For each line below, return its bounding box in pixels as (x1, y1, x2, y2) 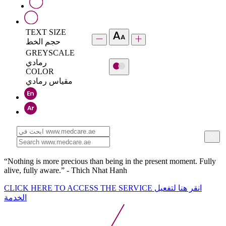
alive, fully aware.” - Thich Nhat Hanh (4, 165, 127, 175)
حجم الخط (26, 37, 61, 46)
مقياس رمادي (26, 76, 73, 85)
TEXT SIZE (26, 27, 66, 36)
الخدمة (4, 193, 27, 202)
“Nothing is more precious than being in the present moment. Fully (4, 156, 216, 165)
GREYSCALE (26, 48, 75, 57)
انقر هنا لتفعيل (154, 183, 202, 192)
